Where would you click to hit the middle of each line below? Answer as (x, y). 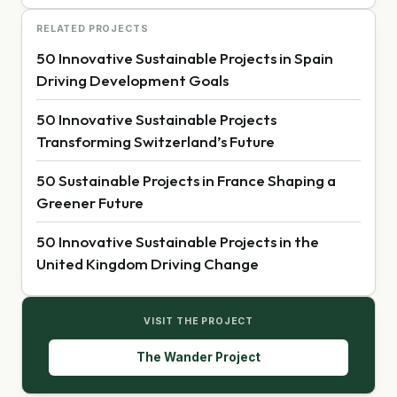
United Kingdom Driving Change (148, 263)
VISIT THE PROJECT (198, 321)
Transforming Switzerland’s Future (156, 141)
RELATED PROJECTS (93, 28)
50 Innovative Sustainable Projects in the (178, 241)
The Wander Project (198, 357)
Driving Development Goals (132, 80)
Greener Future (90, 202)
